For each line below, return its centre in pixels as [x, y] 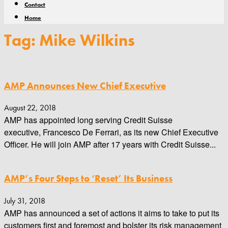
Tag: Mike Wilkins [69, 41]
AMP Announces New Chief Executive [85, 86]
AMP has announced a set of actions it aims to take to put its [112, 213]
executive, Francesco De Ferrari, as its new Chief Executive [111, 132]
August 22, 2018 [30, 108]
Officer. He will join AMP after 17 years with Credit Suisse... [110, 145]
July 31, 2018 [25, 201]
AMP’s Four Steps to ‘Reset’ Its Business [88, 179]
